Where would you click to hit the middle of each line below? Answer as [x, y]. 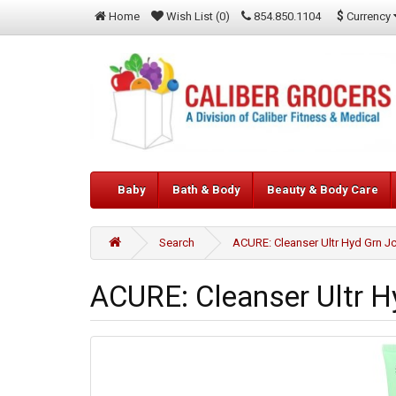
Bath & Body [206, 190]
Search [177, 243]
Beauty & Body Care [323, 190]
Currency [369, 16]
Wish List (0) [198, 16]
